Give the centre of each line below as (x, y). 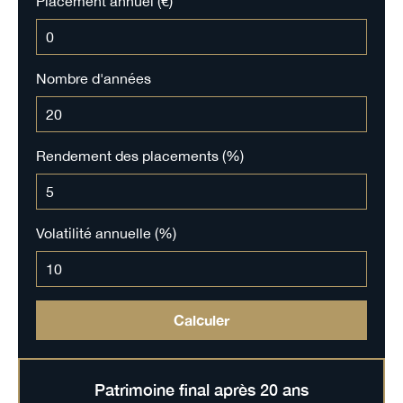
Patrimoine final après (177, 390)
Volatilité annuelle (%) (106, 233)
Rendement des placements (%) (139, 156)
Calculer (201, 320)
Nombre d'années (93, 79)
